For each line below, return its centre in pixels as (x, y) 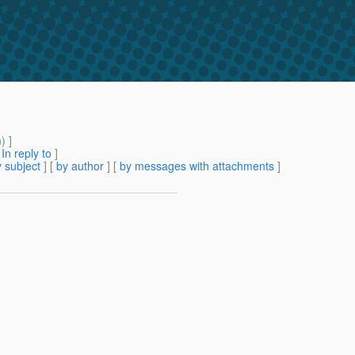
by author (80, 166)
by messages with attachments (197, 166)
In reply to (27, 153)
